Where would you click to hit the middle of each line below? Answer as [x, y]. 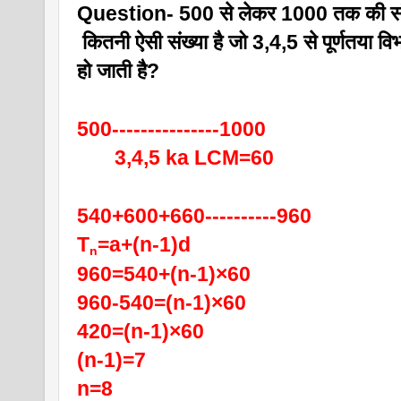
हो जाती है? [118, 70]
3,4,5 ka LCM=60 [175, 157]
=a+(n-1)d [144, 244]
